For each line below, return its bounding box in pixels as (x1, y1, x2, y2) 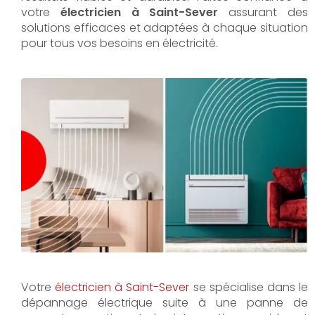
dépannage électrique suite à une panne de (21, 294, 308, 311)
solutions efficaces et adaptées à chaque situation (21, 20, 308, 36)
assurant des (218, 4, 308, 20)
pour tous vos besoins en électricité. (21, 35, 218, 51)
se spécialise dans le (189, 278, 308, 295)
